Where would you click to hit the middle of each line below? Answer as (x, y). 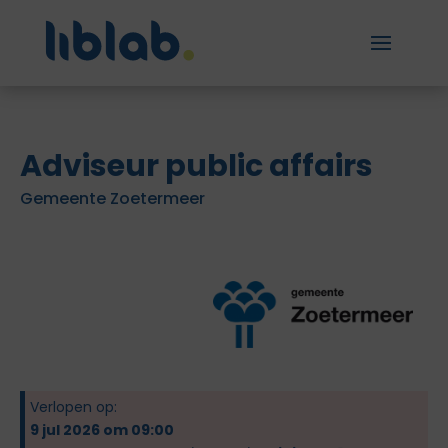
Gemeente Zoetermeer (112, 198)
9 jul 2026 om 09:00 (102, 430)
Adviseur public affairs (196, 166)
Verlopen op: (73, 407)
